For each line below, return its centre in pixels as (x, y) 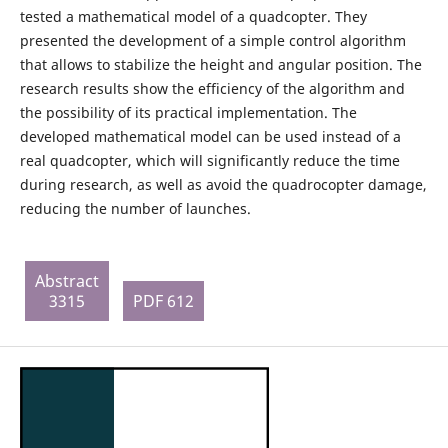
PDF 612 (163, 300)
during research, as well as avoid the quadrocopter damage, (223, 184)
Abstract (66, 280)
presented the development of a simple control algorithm (212, 40)
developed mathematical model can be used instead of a (210, 136)
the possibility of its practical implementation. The (188, 112)
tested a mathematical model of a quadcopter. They (193, 16)
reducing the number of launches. (135, 208)
